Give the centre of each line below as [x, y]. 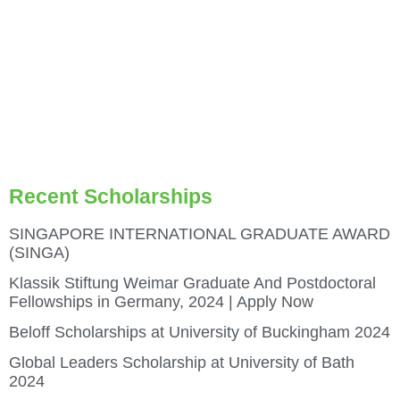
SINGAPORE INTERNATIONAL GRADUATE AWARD [200, 233]
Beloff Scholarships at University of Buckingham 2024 [200, 332]
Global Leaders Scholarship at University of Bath [182, 362]
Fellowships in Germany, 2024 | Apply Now [161, 301]
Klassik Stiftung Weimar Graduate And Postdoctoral [192, 283]
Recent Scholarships [111, 196]
